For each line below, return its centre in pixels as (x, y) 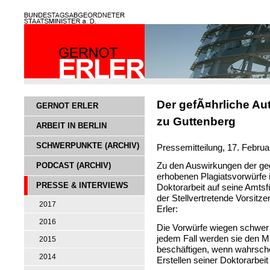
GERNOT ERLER (67, 106)
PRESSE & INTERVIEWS (82, 185)
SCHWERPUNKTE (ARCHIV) (88, 146)
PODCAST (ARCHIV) (74, 165)
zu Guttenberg (196, 121)
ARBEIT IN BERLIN (71, 126)
